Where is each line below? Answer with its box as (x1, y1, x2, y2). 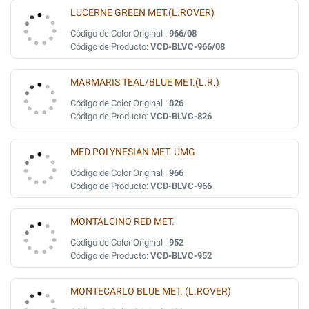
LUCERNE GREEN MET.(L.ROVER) (70, 7, 215, 19)
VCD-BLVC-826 (150, 111, 212, 121)
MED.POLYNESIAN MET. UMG (70, 146, 195, 158)
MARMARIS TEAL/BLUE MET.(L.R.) (70, 77, 219, 88)
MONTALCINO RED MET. (70, 216, 175, 228)
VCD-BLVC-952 (150, 250, 212, 261)
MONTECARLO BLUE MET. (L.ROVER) (70, 286, 231, 297)
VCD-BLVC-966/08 (150, 41, 225, 52)
